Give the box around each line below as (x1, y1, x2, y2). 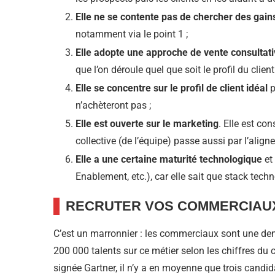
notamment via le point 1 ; (76, 28, 188, 41)
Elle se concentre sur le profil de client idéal (76, 82, 268, 95)
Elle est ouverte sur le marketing (76, 118, 219, 130)
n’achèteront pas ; (76, 99, 151, 112)
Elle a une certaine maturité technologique (76, 153, 262, 166)
